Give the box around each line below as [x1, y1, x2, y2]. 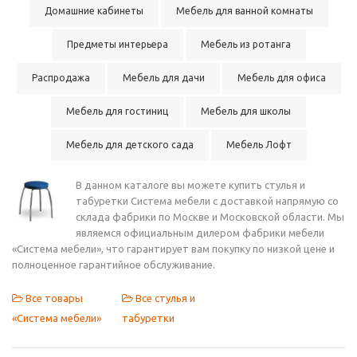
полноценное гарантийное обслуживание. [12, 259, 215, 270]
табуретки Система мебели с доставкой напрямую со [76, 195, 339, 206]
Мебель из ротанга [200, 39, 291, 49]
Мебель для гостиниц [66, 106, 168, 116]
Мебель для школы [201, 106, 291, 116]
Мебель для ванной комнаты [175, 6, 313, 16]
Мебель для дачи [122, 73, 205, 83]
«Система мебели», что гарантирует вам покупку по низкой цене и [12, 243, 335, 254]
